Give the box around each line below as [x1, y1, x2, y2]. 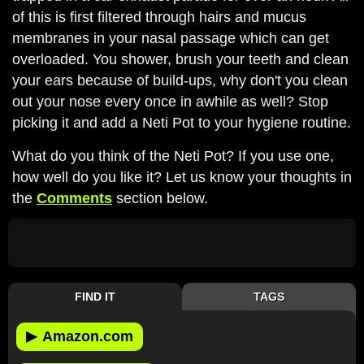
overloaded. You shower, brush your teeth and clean [12, 51, 349, 67]
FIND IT [75, 290, 115, 303]
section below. [112, 190, 208, 206]
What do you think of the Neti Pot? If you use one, [12, 148, 334, 164]
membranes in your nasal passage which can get [12, 30, 329, 46]
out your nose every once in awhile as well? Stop [12, 93, 328, 110]
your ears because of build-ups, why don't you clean [12, 72, 348, 89]
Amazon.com [42, 328, 133, 344]
